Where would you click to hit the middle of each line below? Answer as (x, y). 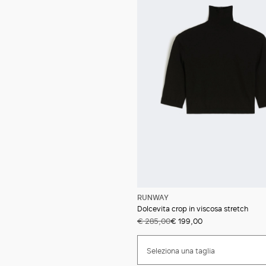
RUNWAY (153, 197)
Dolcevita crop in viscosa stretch (192, 208)
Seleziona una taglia (180, 250)
